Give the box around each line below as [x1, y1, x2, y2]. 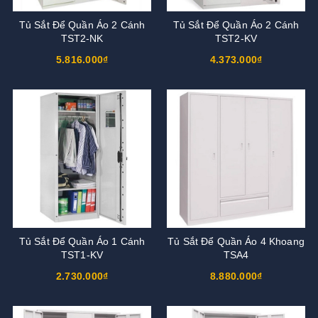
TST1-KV [61, 248, 103, 261]
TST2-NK [60, 32, 104, 44]
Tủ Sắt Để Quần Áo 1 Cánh [18, 235, 146, 247]
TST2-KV [215, 32, 257, 44]
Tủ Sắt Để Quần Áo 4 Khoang [168, 235, 305, 247]
